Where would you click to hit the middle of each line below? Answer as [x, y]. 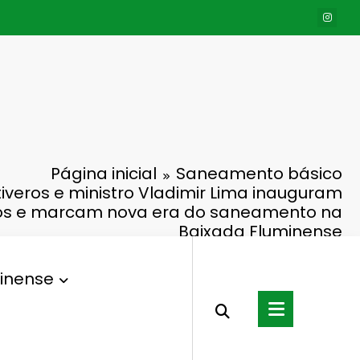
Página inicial [104, 174]
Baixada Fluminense [260, 231]
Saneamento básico [259, 174]
